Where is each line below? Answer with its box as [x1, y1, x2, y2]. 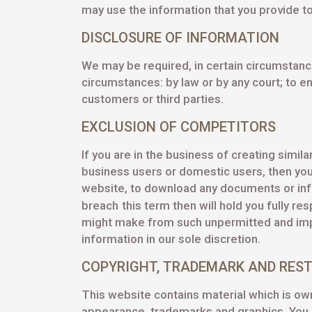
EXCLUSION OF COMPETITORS [81, 118, 276, 135]
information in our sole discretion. [81, 232, 260, 246]
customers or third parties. [81, 92, 224, 106]
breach [81, 198, 118, 212]
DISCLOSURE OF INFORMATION [81, 29, 279, 46]
